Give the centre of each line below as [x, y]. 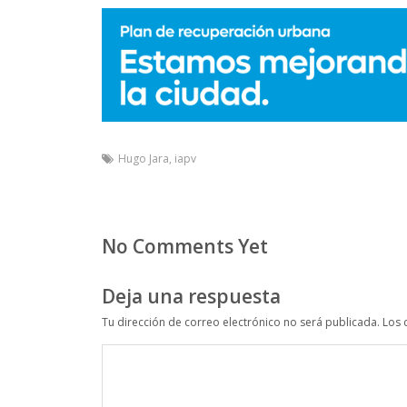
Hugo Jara [144, 158]
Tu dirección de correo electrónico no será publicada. [241, 322]
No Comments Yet [185, 246]
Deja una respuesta [191, 296]
